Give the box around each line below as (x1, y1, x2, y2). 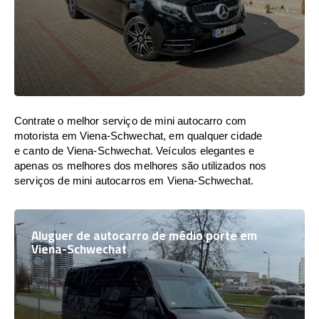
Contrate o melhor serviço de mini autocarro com (14, 115, 247, 127)
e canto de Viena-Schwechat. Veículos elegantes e (14, 145, 255, 157)
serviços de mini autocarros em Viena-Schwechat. (14, 174, 254, 187)
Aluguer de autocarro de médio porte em (31, 224, 257, 247)
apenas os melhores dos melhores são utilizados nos (14, 159, 267, 172)
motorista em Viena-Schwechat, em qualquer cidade (14, 130, 263, 142)
